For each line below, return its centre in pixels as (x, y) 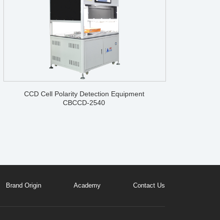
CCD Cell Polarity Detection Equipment (84, 94)
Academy (87, 185)
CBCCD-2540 (84, 102)
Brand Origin (24, 185)
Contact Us (149, 185)
